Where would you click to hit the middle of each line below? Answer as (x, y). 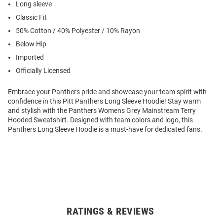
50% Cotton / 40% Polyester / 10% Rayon (78, 31)
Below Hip (31, 44)
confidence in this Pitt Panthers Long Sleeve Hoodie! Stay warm (104, 101)
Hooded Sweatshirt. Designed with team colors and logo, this (100, 120)
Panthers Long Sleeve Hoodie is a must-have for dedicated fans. (105, 129)
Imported (30, 57)
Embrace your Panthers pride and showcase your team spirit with (107, 92)
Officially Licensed (43, 71)
